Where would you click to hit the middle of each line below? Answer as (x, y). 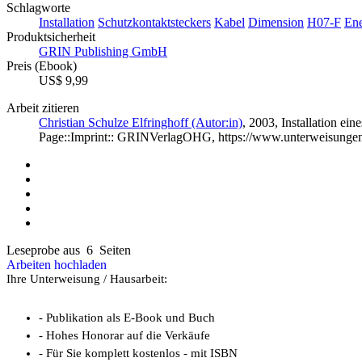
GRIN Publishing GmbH (103, 51)
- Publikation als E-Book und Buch (127, 318)
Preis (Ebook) (42, 65)
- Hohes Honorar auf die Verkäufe (124, 336)
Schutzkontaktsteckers (154, 22)
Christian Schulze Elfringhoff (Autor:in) (141, 122)
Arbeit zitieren (43, 107)
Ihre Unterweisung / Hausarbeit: (87, 278)
